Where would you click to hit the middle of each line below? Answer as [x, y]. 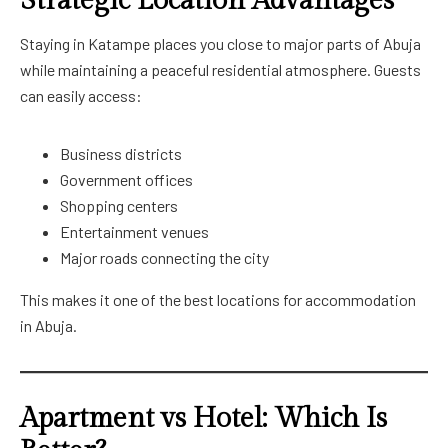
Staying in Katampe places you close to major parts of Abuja [220, 43]
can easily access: [81, 95]
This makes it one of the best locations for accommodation [218, 299]
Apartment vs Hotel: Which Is [203, 418]
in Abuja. [48, 325]
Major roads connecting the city [164, 257]
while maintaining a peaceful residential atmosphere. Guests [220, 69]
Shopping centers [119, 205]
